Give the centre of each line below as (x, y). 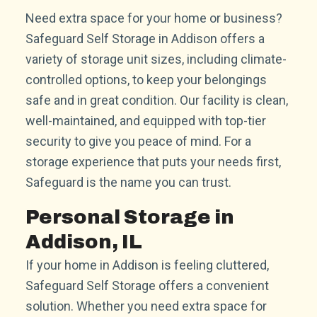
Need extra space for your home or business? (154, 18)
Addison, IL (84, 242)
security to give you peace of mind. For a (138, 141)
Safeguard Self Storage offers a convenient (147, 285)
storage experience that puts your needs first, (153, 161)
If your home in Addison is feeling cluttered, (147, 265)
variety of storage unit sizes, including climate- (156, 59)
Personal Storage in (130, 217)
